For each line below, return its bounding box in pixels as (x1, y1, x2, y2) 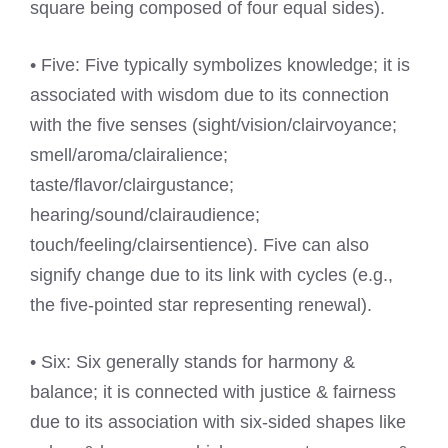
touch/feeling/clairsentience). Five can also (30, 235, 369, 256)
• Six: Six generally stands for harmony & (30, 352, 355, 373)
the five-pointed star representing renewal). (30, 295, 372, 316)
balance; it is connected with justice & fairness (30, 382, 396, 403)
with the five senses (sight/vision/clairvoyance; (30, 115, 397, 136)
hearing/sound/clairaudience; (30, 205, 260, 226)
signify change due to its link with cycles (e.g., (30, 265, 393, 286)
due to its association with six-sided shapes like (30, 412, 406, 433)
